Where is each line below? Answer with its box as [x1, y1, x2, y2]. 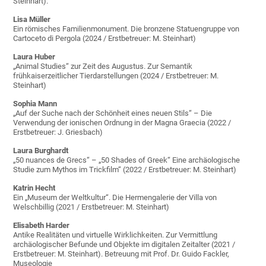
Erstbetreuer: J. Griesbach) [13, 128, 103, 137]
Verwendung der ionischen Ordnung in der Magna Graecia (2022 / [13, 118, 232, 128]
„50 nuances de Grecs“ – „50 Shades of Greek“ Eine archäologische [13, 156, 240, 165]
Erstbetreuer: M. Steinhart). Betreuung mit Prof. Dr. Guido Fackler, [13, 249, 230, 259]
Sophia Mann [13, 99, 58, 109]
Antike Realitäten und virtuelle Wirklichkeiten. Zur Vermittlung [13, 230, 220, 240]
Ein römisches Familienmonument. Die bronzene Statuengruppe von [13, 24, 240, 34]
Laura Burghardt [13, 146, 69, 156]
